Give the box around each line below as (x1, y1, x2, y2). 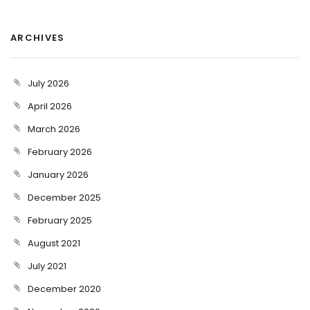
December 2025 (28, 191, 101, 204)
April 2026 (28, 100, 72, 113)
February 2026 (28, 145, 92, 158)
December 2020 (28, 282, 101, 295)
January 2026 (28, 168, 89, 181)
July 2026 (28, 77, 69, 90)
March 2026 (28, 122, 80, 136)
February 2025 (28, 214, 92, 227)
